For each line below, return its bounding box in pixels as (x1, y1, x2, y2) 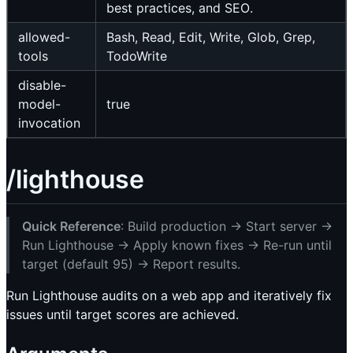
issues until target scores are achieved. (6, 306, 239, 322)
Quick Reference (22, 217, 121, 234)
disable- (18, 77, 66, 94)
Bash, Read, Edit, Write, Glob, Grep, (106, 29, 315, 46)
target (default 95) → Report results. (22, 255, 240, 272)
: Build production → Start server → (121, 217, 333, 234)
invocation (18, 115, 80, 132)
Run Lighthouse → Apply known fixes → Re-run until (22, 236, 332, 253)
